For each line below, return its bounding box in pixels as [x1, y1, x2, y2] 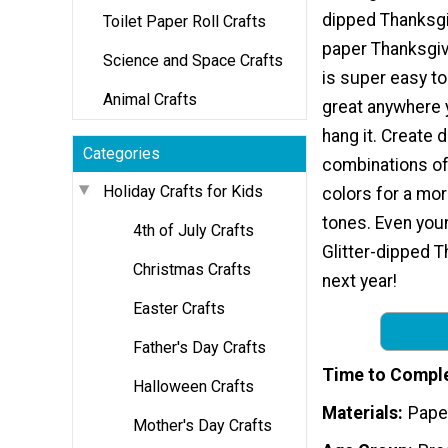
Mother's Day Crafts [133, 415, 272, 435]
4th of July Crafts [133, 220, 254, 240]
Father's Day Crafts [133, 337, 266, 357]
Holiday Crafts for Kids [103, 181, 263, 201]
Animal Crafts [103, 89, 197, 109]
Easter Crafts [133, 298, 225, 318]
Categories [83, 143, 160, 163]
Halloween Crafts [133, 376, 254, 396]
